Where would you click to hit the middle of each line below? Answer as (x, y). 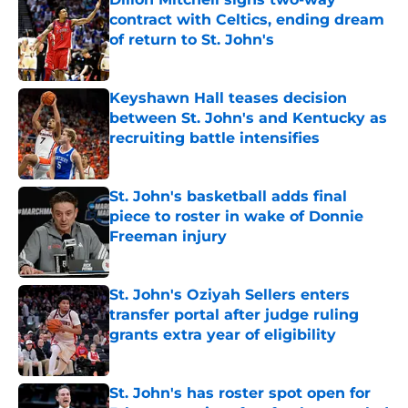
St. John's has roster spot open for (240, 393)
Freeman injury (168, 237)
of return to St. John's (192, 40)
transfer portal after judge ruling (234, 315)
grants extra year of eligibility (223, 335)
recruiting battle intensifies (214, 138)
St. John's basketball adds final (228, 197)
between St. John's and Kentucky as (248, 118)
